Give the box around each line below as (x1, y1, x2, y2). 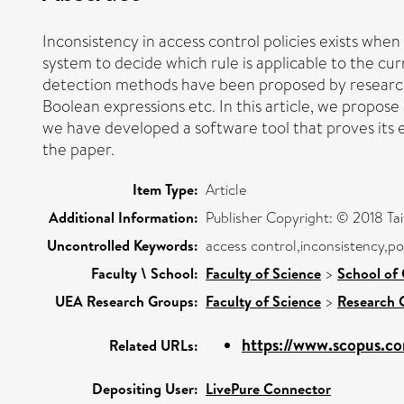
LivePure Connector (206, 378, 331, 399)
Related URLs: (109, 335, 198, 355)
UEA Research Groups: (55, 290, 198, 311)
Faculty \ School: (91, 262, 198, 283)
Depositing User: (92, 378, 198, 399)
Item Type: (133, 179, 198, 199)
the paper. (42, 137, 115, 161)
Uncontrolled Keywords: (47, 234, 198, 255)
